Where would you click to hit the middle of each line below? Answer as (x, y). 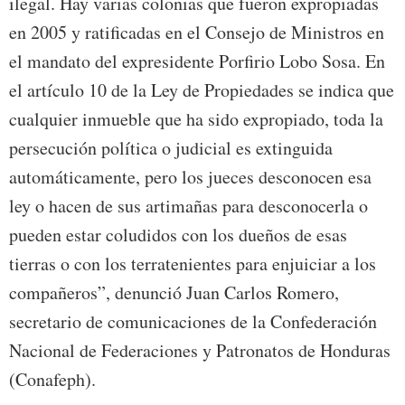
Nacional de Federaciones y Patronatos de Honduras (200, 351)
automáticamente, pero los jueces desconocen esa (190, 177)
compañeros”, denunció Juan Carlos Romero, (174, 293)
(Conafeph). (52, 380)
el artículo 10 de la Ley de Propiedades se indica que (202, 90)
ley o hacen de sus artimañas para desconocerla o (188, 206)
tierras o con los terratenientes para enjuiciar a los (193, 264)
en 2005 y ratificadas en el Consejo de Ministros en (197, 33)
